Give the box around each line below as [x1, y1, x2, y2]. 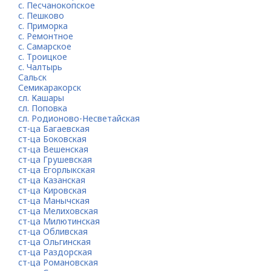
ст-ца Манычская [18, 195, 90, 206]
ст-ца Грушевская [18, 154, 92, 165]
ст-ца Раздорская [18, 246, 92, 258]
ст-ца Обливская [18, 226, 88, 237]
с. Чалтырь [18, 61, 62, 73]
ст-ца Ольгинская [18, 236, 91, 247]
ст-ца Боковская [18, 133, 87, 145]
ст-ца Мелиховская [18, 205, 98, 217]
